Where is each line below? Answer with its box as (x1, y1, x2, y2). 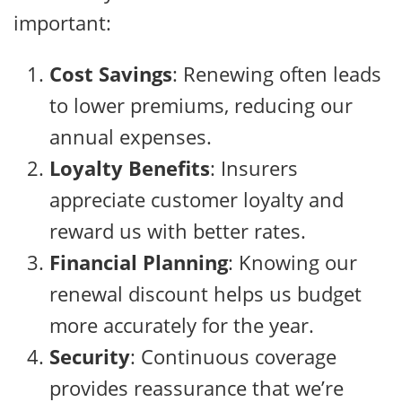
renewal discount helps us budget (49, 280, 362, 308)
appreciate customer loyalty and (49, 186, 344, 214)
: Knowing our (228, 249, 357, 276)
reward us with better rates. (49, 217, 306, 245)
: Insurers (210, 154, 298, 182)
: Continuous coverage (130, 343, 336, 371)
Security (49, 343, 130, 371)
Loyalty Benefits (49, 154, 210, 182)
